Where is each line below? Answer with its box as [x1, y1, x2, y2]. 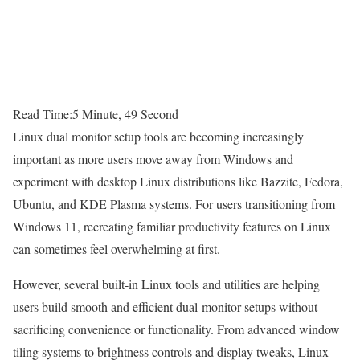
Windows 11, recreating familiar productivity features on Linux [13, 218, 331, 235]
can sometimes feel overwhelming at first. [13, 240, 220, 258]
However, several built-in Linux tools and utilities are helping [13, 276, 320, 293]
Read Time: [13, 105, 72, 123]
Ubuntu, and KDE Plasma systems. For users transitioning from [13, 195, 335, 213]
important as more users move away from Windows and [13, 150, 293, 168]
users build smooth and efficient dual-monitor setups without [13, 298, 317, 316]
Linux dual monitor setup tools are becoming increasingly [13, 128, 304, 145]
